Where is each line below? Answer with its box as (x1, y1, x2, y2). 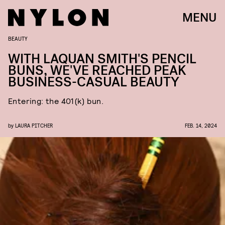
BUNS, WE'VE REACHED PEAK (8, 62, 186, 79)
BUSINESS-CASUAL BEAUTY (8, 73, 179, 91)
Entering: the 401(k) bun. (8, 96, 103, 105)
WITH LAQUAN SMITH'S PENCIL (8, 50, 196, 68)
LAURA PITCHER (15, 122, 53, 129)
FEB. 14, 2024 (185, 122, 217, 129)
